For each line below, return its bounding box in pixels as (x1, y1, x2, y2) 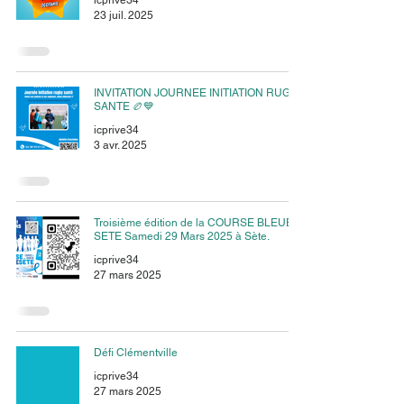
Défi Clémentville (94, 346, 178, 359)
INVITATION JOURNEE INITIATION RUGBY (94, 87, 305, 99)
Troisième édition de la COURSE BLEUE (94, 216, 293, 229)
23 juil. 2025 (94, 8, 153, 22)
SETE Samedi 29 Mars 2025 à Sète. (94, 230, 270, 243)
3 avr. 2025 (94, 138, 147, 151)
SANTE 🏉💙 (94, 100, 154, 113)
